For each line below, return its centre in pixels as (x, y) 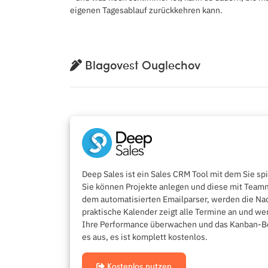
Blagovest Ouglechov (141, 65)
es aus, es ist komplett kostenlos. (145, 237)
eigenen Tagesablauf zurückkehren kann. (146, 10)
